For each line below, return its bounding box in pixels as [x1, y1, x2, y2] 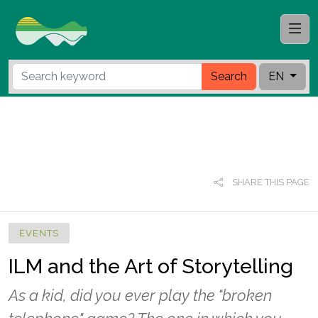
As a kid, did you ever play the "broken [9, 286, 272, 305]
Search [211, 70, 247, 83]
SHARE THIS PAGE [230, 177, 309, 187]
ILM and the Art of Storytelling [9, 254, 293, 278]
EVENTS [19, 228, 59, 238]
